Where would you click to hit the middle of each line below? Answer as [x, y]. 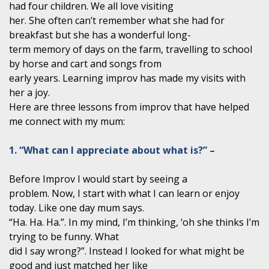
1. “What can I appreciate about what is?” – [112, 150]
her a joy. [29, 92]
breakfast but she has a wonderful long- [100, 35]
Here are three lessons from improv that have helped [129, 107]
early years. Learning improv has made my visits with [127, 78]
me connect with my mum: [67, 121]
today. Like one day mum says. [77, 207]
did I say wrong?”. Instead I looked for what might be [127, 251]
